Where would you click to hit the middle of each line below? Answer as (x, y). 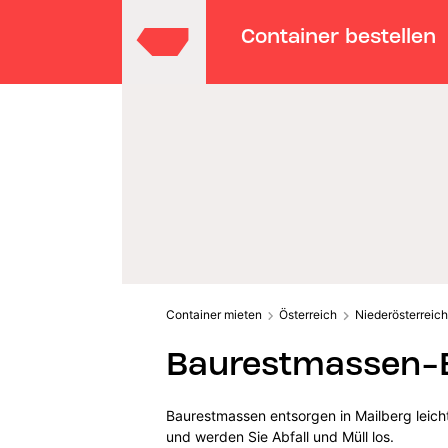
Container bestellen (339, 35)
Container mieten (213, 314)
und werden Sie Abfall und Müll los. (281, 436)
